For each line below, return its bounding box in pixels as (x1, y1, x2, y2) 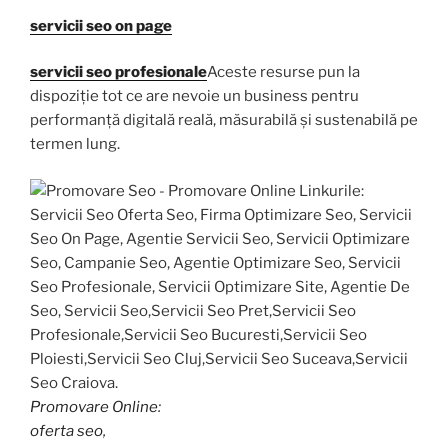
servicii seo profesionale (30, 63, 207, 82)
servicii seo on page (30, 16, 172, 35)
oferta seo (30, 421, 103, 440)
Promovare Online (30, 397, 158, 416)
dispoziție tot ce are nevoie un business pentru (30, 87, 359, 106)
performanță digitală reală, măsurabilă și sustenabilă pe (30, 111, 418, 130)
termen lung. (30, 135, 120, 154)
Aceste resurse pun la (207, 63, 360, 82)
